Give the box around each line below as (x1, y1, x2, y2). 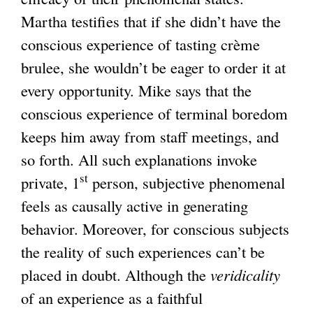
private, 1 (21, 171, 80, 193)
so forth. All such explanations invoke (21, 148, 257, 170)
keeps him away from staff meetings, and (21, 125, 279, 147)
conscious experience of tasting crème (21, 33, 260, 54)
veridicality (210, 263, 280, 285)
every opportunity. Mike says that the (21, 79, 252, 101)
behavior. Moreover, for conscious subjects (21, 217, 289, 239)
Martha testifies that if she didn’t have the (21, 10, 281, 31)
